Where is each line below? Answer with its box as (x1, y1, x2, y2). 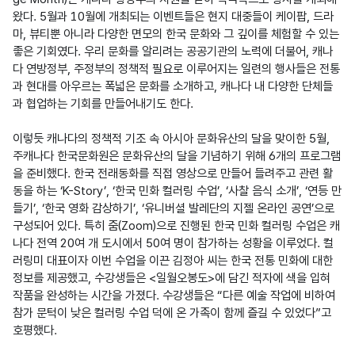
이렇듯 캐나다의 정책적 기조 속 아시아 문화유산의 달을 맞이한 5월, (13, 131, 330, 146)
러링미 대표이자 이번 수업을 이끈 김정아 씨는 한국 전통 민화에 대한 (13, 253, 333, 268)
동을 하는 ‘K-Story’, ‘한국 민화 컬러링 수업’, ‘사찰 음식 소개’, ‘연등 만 (13, 183, 342, 198)
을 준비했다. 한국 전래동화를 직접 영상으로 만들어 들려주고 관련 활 (13, 166, 333, 181)
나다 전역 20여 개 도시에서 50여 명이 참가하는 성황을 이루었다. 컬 (13, 235, 334, 250)
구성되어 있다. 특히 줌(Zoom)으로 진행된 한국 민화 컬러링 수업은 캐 (13, 218, 340, 233)
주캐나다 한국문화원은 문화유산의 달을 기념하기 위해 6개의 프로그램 (13, 148, 341, 163)
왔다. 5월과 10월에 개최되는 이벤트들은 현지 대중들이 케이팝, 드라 (13, 9, 334, 24)
